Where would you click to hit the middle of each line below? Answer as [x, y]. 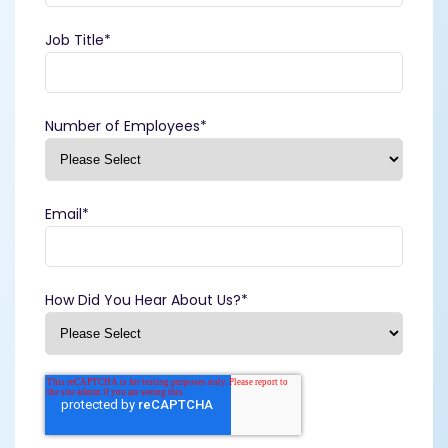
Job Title [74, 39]
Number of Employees [122, 125]
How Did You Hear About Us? [143, 299]
